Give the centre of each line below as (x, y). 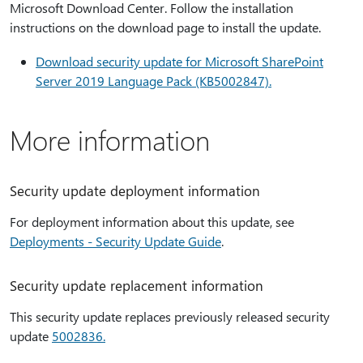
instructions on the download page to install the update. (165, 27)
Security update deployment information (135, 190)
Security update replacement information (137, 285)
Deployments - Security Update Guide (115, 241)
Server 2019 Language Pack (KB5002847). (154, 81)
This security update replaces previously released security (170, 316)
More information (110, 139)
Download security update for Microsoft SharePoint (179, 61)
